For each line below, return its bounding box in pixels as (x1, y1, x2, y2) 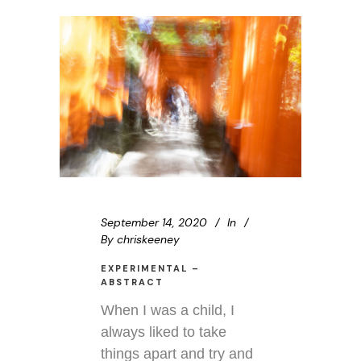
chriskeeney (117, 232, 180, 247)
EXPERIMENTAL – (101, 263, 200, 275)
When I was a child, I (101, 302, 234, 319)
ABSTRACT (101, 276, 164, 288)
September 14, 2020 (101, 215, 207, 230)
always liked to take (101, 324, 226, 341)
